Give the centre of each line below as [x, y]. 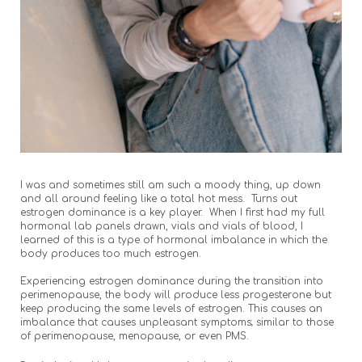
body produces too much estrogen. [112, 253]
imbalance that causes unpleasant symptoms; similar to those [177, 322]
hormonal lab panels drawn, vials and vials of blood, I [162, 226]
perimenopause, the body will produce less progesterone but [176, 295]
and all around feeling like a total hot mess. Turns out [159, 198]
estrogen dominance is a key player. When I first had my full [173, 212]
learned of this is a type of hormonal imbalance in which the [174, 240]
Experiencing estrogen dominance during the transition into [172, 281]
